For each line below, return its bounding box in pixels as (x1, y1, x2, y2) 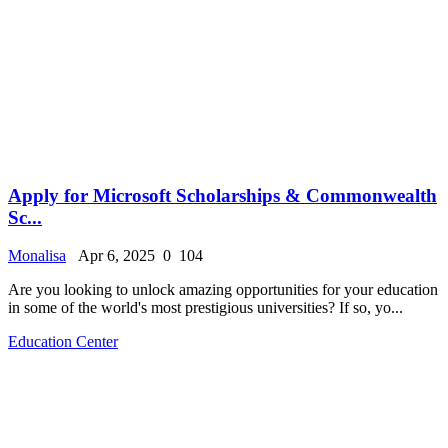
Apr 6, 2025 (70, 247, 155, 265)
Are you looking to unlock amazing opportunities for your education (8, 281, 438, 299)
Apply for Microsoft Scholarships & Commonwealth (8, 184, 437, 206)
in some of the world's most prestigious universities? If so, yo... (8, 299, 403, 317)
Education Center (8, 333, 118, 351)
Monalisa (8, 247, 66, 265)
